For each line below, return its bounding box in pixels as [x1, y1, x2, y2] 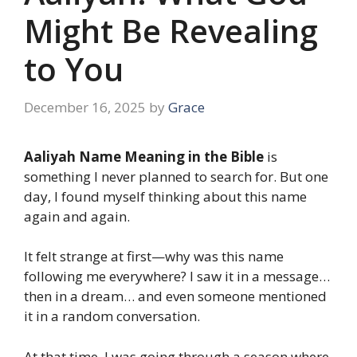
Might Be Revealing [24, 9, 318, 53]
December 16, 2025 [24, 97, 146, 116]
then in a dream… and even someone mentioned [24, 287, 327, 306]
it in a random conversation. [24, 307, 200, 326]
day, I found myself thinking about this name [24, 186, 307, 206]
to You [24, 47, 124, 92]
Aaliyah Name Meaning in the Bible [24, 147, 264, 166]
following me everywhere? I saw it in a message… [24, 267, 330, 286]
